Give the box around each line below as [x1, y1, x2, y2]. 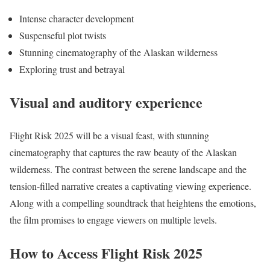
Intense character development [19, 12, 134, 25]
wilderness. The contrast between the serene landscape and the [10, 163, 246, 176]
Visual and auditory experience [10, 92, 202, 113]
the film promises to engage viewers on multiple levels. [10, 213, 217, 227]
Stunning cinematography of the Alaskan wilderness [19, 46, 218, 59]
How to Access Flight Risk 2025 [10, 242, 202, 263]
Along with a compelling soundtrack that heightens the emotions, [10, 196, 256, 210]
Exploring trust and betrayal [19, 63, 125, 76]
